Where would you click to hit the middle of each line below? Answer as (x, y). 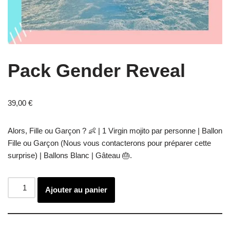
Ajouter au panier (76, 190)
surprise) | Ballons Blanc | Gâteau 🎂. (70, 155)
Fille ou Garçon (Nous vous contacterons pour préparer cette (109, 143)
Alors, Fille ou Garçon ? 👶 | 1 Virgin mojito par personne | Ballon (115, 131)
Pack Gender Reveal (97, 71)
